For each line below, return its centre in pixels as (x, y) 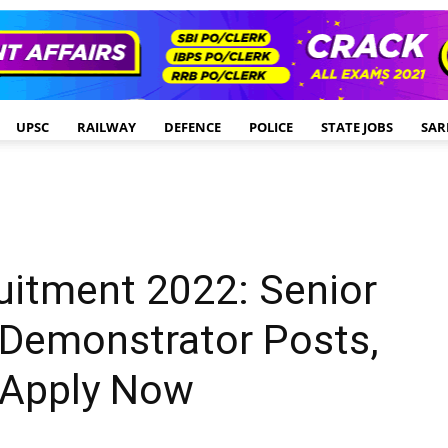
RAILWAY (106, 127)
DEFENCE (192, 127)
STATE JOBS (357, 127)
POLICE (271, 127)
